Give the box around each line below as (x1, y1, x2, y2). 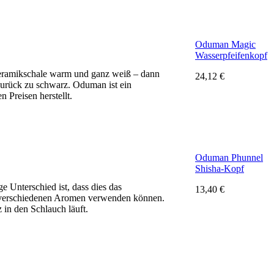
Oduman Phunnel (195, 152, 263, 163)
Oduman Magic (195, 39, 256, 50)
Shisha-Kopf (195, 163, 244, 174)
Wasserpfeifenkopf (195, 50, 267, 61)
